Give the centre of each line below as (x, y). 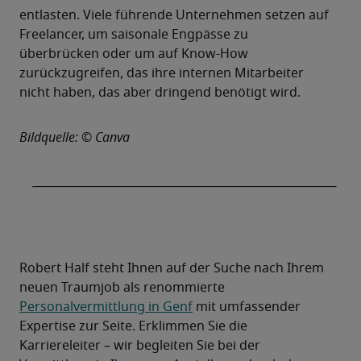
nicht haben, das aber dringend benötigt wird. (160, 93)
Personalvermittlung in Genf (106, 307)
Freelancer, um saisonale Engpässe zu (134, 35)
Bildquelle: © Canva (75, 138)
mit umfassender (247, 307)
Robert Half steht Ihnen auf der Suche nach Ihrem (172, 269)
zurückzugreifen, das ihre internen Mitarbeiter (162, 74)
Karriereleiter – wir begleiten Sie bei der (140, 346)
